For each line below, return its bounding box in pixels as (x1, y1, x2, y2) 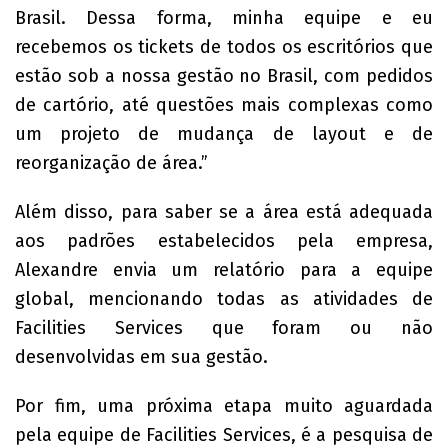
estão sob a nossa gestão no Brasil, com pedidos (15, 65, 433, 87)
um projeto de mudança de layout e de (15, 123, 433, 145)
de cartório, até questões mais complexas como (15, 94, 433, 116)
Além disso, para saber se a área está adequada (15, 201, 433, 223)
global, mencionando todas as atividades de (15, 288, 433, 310)
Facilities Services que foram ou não (15, 317, 433, 339)
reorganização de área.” (15, 152, 208, 174)
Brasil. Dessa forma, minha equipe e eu (15, 7, 433, 29)
